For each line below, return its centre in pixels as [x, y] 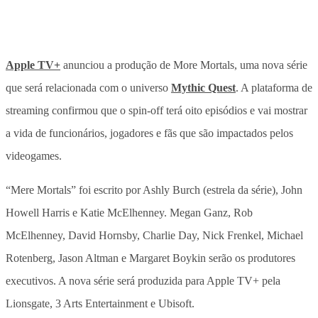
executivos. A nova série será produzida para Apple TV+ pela [143, 280]
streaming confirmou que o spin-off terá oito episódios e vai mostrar [157, 110]
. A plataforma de [274, 87]
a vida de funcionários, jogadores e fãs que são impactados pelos [149, 133]
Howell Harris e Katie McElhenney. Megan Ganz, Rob [129, 212]
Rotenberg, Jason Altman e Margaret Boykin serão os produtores [150, 258]
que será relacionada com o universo [88, 87]
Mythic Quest [203, 87]
